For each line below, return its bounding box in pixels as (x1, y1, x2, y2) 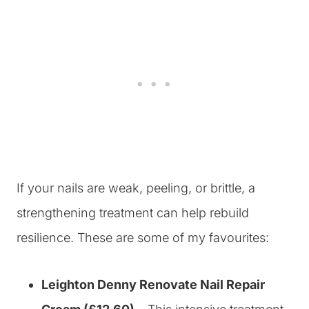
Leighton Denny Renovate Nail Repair (41, 277, 265, 292)
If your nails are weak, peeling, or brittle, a (17, 181, 255, 195)
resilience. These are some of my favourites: (17, 230, 269, 245)
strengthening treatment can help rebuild (17, 206, 249, 220)
